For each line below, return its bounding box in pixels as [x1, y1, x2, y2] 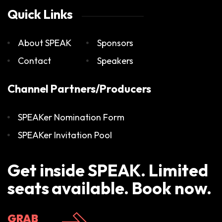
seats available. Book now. [7, 177, 212, 199]
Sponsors [97, 37, 133, 49]
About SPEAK [18, 37, 72, 49]
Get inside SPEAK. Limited [7, 159, 208, 181]
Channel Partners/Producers [7, 81, 152, 96]
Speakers [97, 55, 133, 66]
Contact [18, 55, 52, 66]
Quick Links [7, 5, 73, 22]
